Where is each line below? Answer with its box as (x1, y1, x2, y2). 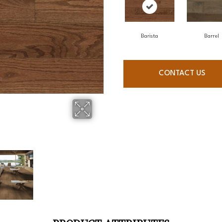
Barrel (204, 34, 219, 40)
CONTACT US (158, 70, 205, 78)
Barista (141, 34, 158, 40)
